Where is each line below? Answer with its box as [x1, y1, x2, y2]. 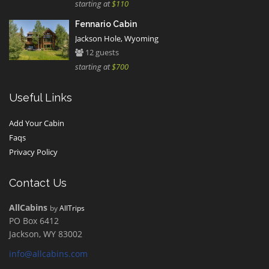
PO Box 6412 [9, 215, 59, 227]
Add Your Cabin [9, 118, 64, 129]
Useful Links [9, 91, 72, 104]
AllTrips [59, 203, 85, 213]
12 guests [83, 47, 119, 58]
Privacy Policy [9, 147, 58, 158]
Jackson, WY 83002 [9, 228, 82, 240]
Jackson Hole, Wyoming [75, 33, 159, 44]
